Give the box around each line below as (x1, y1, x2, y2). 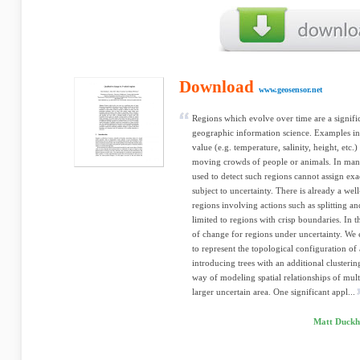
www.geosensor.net (259, 85, 322, 94)
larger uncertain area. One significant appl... (192, 287, 355, 297)
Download (179, 77, 254, 96)
